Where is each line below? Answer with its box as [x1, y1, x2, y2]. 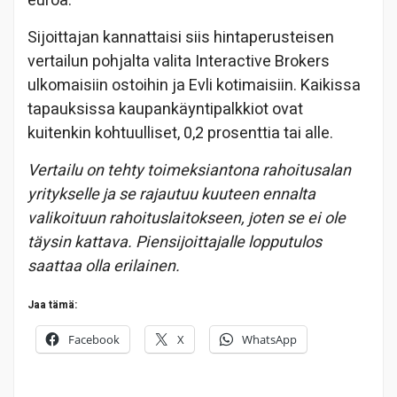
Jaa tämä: [27, 297, 77, 314]
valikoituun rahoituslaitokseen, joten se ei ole [27, 206, 346, 231]
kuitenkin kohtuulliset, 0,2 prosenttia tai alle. [27, 121, 333, 146]
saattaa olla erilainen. [27, 254, 180, 279]
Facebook [68, 331, 120, 348]
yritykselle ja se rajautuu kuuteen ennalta [27, 183, 315, 207]
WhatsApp [242, 331, 297, 348]
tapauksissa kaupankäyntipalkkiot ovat [27, 97, 303, 122]
